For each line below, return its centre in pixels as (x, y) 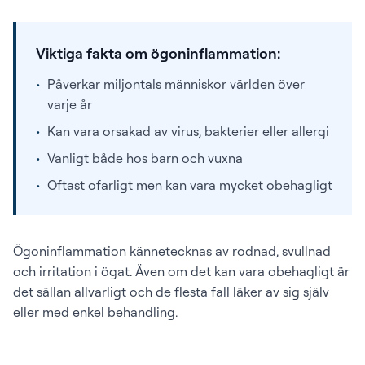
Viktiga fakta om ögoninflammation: (158, 53)
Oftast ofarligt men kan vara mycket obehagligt (190, 185)
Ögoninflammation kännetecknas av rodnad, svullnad (172, 251)
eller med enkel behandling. (95, 312)
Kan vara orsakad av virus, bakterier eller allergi (188, 131)
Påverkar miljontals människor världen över (176, 84)
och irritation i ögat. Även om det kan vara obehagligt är (181, 271)
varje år (70, 104)
